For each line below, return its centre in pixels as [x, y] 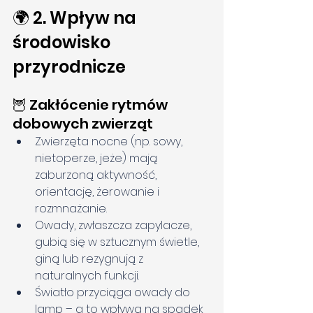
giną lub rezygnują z [90, 259]
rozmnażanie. [71, 209]
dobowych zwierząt [83, 124]
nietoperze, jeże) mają [97, 159]
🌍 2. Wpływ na [76, 18]
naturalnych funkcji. [87, 276]
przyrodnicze [69, 67]
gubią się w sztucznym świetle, [118, 242]
